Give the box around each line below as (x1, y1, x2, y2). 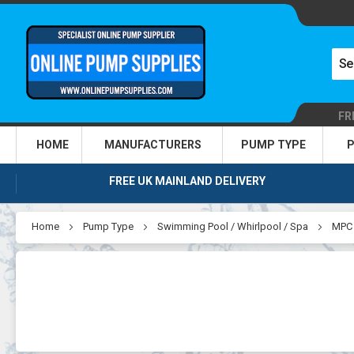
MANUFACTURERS (104, 138, 201, 151)
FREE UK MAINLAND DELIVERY (109, 174, 265, 187)
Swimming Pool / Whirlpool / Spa (157, 220, 308, 232)
